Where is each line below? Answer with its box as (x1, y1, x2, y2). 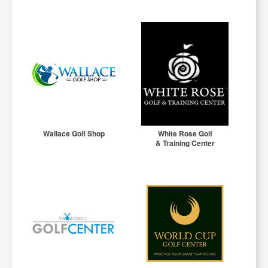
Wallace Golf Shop (42, 127, 105, 139)
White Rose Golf (157, 127, 212, 139)
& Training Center (155, 137, 215, 148)
